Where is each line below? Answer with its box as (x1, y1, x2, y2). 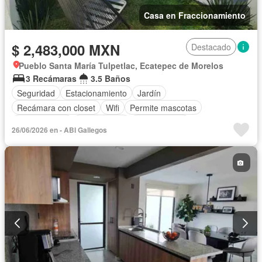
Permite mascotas (130, 101, 196, 113)
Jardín (137, 87, 161, 99)
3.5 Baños (91, 73, 130, 85)
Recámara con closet (17, 101, 95, 113)
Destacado (191, 41, 231, 53)
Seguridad (17, 87, 55, 99)
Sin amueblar (136, 116, 185, 128)
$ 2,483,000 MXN (12, 40, 120, 60)
